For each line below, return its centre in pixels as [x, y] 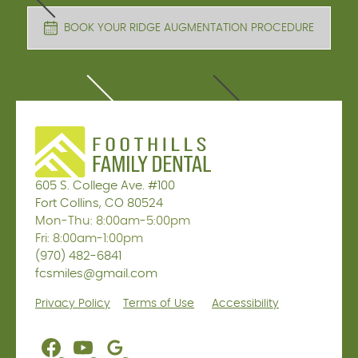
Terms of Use [159, 303]
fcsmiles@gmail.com [96, 273]
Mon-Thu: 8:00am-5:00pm [113, 221]
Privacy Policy [73, 303]
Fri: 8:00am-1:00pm [89, 238]
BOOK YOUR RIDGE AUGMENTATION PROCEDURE [189, 28]
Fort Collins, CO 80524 [99, 203]
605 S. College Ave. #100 [105, 185]
